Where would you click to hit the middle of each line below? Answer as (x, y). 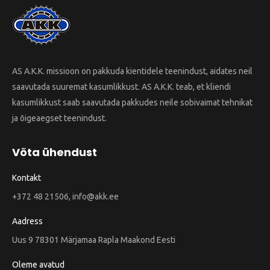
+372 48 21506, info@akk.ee (65, 197)
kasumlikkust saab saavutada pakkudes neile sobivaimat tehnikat (132, 103)
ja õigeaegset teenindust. (59, 118)
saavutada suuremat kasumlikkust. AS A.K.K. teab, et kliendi (121, 87)
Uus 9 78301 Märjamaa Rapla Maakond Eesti (94, 240)
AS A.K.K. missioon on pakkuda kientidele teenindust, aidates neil (132, 71)
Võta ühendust (55, 152)
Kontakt (27, 178)
